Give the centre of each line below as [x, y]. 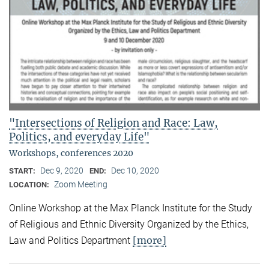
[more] [150, 240]
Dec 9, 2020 [62, 170]
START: [23, 171]
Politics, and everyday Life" [79, 137]
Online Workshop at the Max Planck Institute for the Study [131, 208]
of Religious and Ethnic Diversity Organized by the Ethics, [129, 224]
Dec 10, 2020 [135, 170]
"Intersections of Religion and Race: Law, [113, 123]
